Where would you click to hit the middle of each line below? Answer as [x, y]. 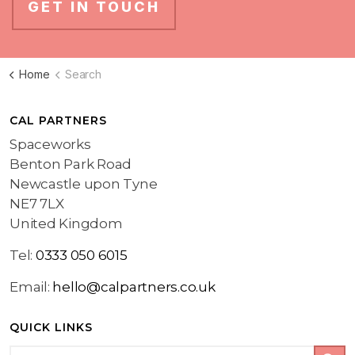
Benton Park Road [72, 164]
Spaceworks [52, 144]
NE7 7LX [37, 204]
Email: [31, 287]
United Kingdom [66, 223]
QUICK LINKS [51, 327]
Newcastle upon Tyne [84, 184]
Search [83, 74]
